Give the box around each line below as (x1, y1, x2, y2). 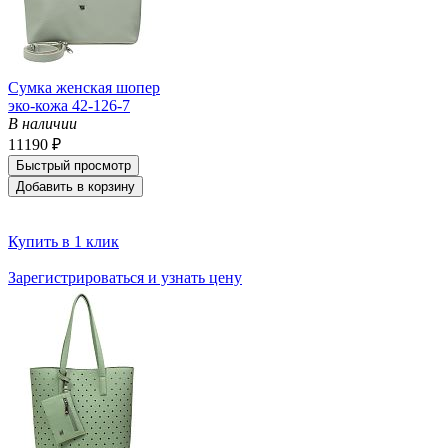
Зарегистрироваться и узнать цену (8, 268, 242, 286)
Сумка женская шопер (8, 78, 160, 96)
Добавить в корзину (16, 178, 135, 194)
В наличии (8, 114, 77, 132)
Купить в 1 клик (8, 232, 119, 250)
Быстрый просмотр (16, 157, 131, 173)
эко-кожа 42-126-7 (8, 96, 130, 114)
